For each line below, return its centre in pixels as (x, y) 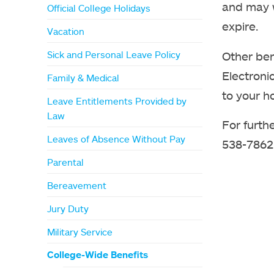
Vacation (66, 31)
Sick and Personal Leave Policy (114, 54)
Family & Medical (83, 77)
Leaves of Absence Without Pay (117, 139)
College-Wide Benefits (98, 255)
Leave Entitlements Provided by (117, 101)
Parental (66, 162)
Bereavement (77, 185)
